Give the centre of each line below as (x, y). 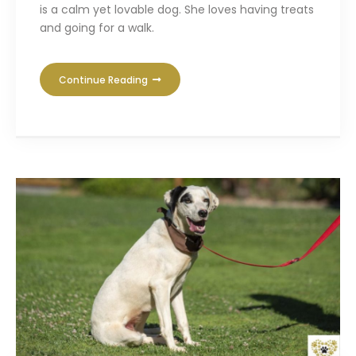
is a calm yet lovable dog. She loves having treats (177, 10)
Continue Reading (104, 80)
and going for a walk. (97, 28)
